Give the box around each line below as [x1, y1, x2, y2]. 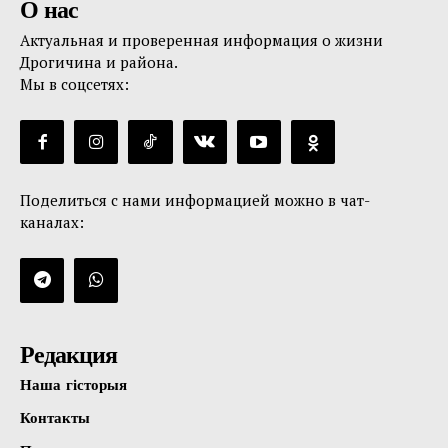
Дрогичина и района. [20, 52, 178, 73]
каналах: [20, 212, 84, 233]
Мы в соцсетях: [20, 74, 129, 95]
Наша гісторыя [20, 375, 127, 394]
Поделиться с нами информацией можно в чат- [20, 190, 370, 211]
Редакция [20, 340, 117, 369]
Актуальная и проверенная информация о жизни [20, 30, 383, 51]
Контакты [20, 408, 90, 427]
